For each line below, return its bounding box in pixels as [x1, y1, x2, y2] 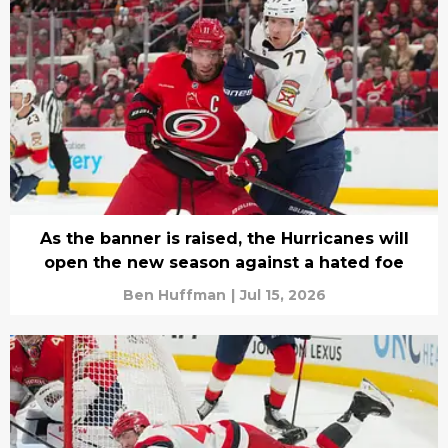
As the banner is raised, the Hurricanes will [39, 228, 409, 248]
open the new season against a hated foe [44, 252, 404, 272]
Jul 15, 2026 [239, 285, 326, 304]
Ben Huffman [122, 285, 226, 304]
